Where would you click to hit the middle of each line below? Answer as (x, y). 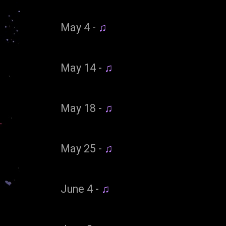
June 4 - (81, 189)
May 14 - (82, 68)
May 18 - (82, 108)
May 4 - (79, 28)
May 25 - (82, 149)
